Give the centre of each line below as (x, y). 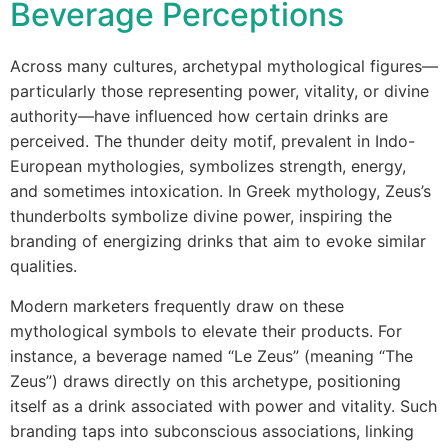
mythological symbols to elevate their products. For (206, 331)
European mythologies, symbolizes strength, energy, (208, 166)
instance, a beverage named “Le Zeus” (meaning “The (211, 356)
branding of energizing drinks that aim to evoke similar (218, 241)
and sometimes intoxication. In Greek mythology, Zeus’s (220, 191)
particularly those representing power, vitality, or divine (219, 91)
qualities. (43, 266)
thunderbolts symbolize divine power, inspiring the (201, 216)
